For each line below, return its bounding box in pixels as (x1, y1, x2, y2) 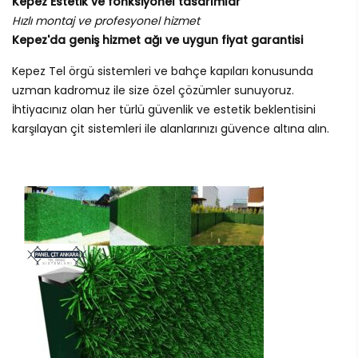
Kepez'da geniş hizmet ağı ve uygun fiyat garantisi (12, 32, 303, 49)
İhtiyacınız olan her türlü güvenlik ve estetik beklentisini (12, 101, 316, 118)
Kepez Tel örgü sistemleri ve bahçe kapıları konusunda (12, 63, 313, 80)
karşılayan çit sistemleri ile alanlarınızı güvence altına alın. (12, 121, 329, 137)
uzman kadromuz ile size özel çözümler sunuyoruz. (12, 82, 294, 99)
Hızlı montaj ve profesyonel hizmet (12, 13, 200, 30)
